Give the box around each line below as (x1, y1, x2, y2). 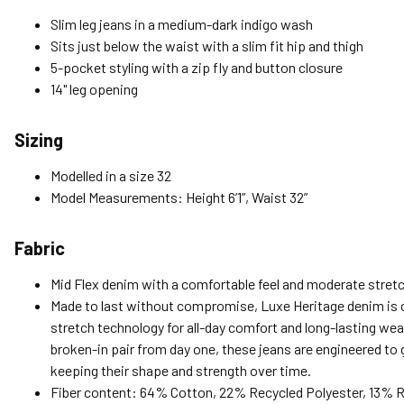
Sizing (14, 129, 63, 151)
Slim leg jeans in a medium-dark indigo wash (50, 15, 313, 33)
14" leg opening (50, 80, 138, 98)
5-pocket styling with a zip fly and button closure (50, 59, 343, 77)
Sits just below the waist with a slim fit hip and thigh (50, 37, 363, 55)
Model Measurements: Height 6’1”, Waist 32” (50, 188, 308, 207)
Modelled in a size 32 (50, 167, 171, 185)
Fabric (14, 237, 65, 260)
